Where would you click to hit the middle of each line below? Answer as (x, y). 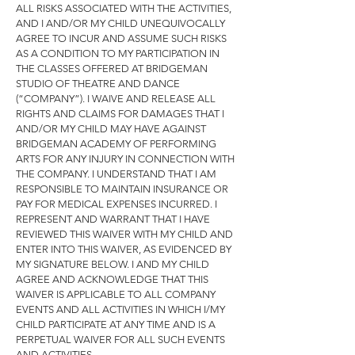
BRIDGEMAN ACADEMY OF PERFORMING (116, 144)
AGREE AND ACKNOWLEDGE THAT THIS (112, 280)
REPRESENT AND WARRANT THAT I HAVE (113, 219)
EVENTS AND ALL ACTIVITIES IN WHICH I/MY (120, 310)
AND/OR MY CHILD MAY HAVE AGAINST (111, 129)
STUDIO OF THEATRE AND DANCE (98, 84)
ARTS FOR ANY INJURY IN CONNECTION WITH (125, 159)
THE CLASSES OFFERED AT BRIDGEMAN (112, 69)
